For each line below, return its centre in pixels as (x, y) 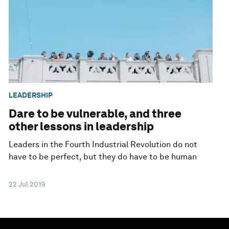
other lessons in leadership (82, 127)
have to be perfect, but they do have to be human (103, 157)
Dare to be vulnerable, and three (95, 114)
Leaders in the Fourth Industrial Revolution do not (103, 145)
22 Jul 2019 (27, 184)
